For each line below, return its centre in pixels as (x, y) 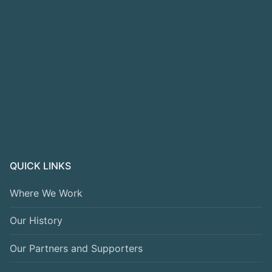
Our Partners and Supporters (76, 248)
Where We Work (46, 193)
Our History (36, 221)
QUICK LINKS (40, 166)
